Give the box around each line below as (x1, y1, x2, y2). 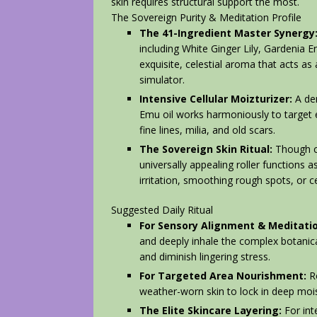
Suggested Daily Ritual (111, 203, 213, 217)
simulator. (139, 73, 185, 87)
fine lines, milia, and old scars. (139, 123, 275, 137)
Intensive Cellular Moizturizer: (139, 92, 292, 106)
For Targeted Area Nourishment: (139, 269, 306, 283)
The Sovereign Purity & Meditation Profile (111, 11, 301, 25)
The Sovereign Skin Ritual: (139, 142, 272, 156)
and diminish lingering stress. (139, 250, 270, 264)
